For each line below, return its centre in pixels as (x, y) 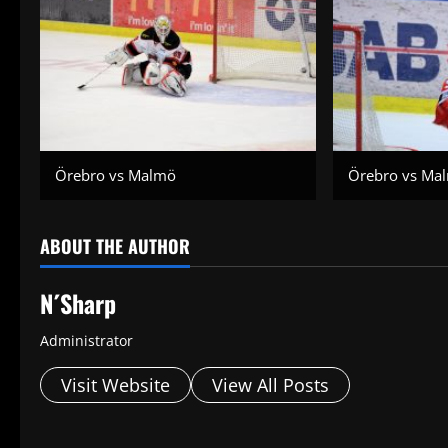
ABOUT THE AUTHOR (115, 246)
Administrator (86, 341)
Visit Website (115, 385)
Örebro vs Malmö (115, 175)
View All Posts (270, 385)
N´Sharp (78, 303)
